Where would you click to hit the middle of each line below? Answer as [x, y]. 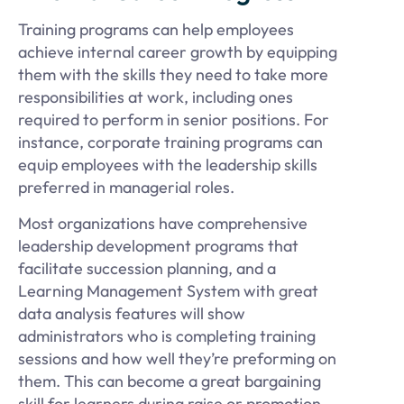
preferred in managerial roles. [126, 188]
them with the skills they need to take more [173, 75]
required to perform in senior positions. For [174, 120]
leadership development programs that [158, 245]
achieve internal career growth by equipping [178, 52]
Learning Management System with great [168, 290]
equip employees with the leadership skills [168, 165]
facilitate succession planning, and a [147, 268]
